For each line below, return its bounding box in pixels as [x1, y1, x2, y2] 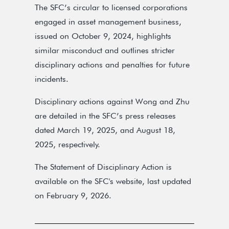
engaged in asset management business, [35, 17, 181, 27]
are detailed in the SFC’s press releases [35, 111, 176, 121]
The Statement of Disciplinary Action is [35, 162, 172, 172]
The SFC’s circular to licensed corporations [35, 3, 188, 12]
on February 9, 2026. [35, 191, 111, 200]
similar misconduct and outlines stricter [35, 45, 175, 55]
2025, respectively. [35, 140, 100, 149]
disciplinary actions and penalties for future [35, 60, 190, 70]
